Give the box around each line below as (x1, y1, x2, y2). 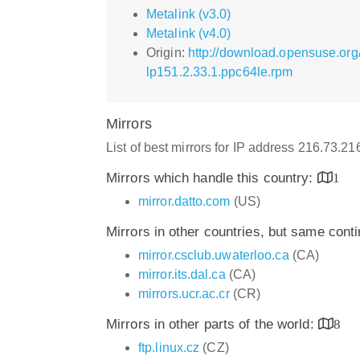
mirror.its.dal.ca (138, 267, 226, 281)
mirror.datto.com (138, 194, 231, 208)
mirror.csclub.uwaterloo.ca (138, 247, 289, 262)
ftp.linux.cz (138, 340, 200, 354)
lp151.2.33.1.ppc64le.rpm (146, 64, 293, 79)
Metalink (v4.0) (146, 26, 231, 40)
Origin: (146, 45, 188, 59)
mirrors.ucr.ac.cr (138, 286, 230, 301)
